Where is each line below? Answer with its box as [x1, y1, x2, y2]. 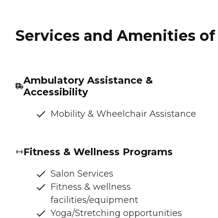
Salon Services [51, 168, 113, 179]
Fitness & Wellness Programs [23, 145, 173, 158]
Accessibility [23, 86, 88, 98]
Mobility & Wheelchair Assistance [51, 108, 196, 119]
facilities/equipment [51, 194, 138, 205]
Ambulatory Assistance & [23, 74, 153, 86]
